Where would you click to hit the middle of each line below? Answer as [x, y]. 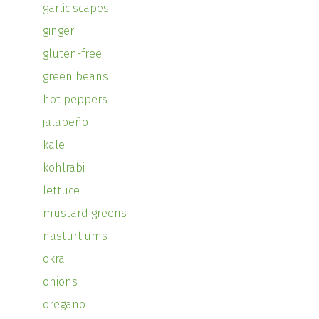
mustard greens [85, 214]
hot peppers [75, 100]
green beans [75, 77]
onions [60, 282]
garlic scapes [76, 9]
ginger [58, 31]
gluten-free [72, 54]
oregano [64, 305]
